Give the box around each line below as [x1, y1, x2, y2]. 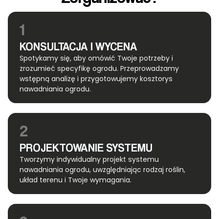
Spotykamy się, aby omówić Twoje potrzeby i [20, 53, 173, 64]
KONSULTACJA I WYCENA [20, 40, 137, 53]
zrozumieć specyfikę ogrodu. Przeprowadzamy [20, 64, 179, 74]
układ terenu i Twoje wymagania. [20, 175, 131, 185]
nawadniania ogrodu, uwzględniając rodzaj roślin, [20, 165, 185, 175]
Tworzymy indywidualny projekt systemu [20, 154, 159, 165]
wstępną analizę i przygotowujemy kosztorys [20, 74, 173, 84]
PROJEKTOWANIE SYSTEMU [20, 141, 153, 154]
